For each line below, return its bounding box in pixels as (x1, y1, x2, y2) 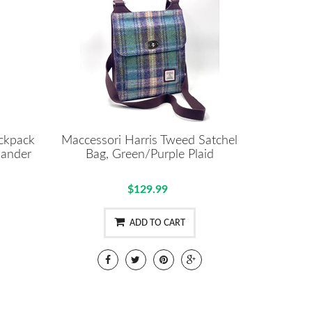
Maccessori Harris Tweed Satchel (61, 134, 238, 147)
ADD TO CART (129, 218, 185, 227)
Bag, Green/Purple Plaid (85, 148, 214, 161)
